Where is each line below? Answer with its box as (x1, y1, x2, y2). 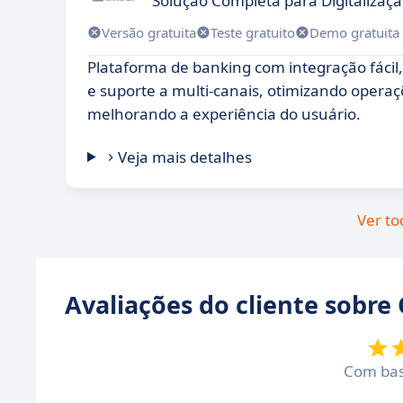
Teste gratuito (210, 22, 295, 41)
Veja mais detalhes (118, 147, 253, 167)
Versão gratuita (102, 22, 196, 41)
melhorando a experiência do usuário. (87, 103, 361, 124)
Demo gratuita (309, 22, 399, 41)
